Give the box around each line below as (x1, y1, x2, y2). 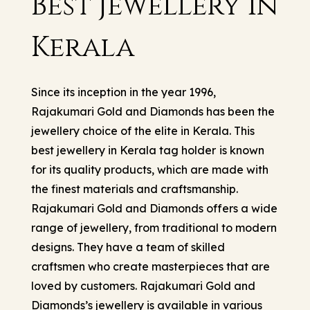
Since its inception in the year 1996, (31, 84, 216, 99)
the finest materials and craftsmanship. (31, 181, 238, 196)
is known (219, 143, 264, 157)
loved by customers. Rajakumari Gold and (31, 278, 255, 293)
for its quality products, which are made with (31, 162, 268, 176)
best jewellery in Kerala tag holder (31, 143, 216, 157)
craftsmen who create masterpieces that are (31, 259, 270, 273)
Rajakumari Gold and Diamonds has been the (31, 104, 275, 118)
